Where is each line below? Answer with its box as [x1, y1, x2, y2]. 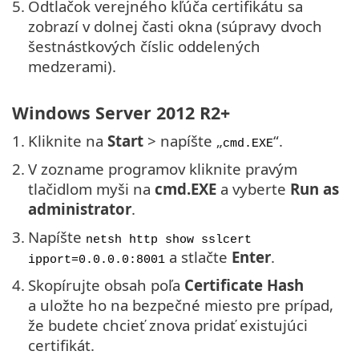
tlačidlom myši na [28, 178, 155, 199]
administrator [28, 198, 131, 219]
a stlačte [165, 246, 232, 267]
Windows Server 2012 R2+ [12, 100, 230, 124]
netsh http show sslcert [86, 232, 252, 246]
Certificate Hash [184, 274, 304, 295]
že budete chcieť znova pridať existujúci [28, 314, 308, 335]
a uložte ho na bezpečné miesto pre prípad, [28, 294, 333, 315]
